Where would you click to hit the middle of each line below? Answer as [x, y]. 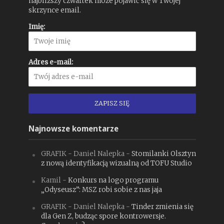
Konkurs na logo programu [113, 180]
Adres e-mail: [50, 62]
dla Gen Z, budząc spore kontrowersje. [103, 216]
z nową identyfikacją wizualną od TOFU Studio [116, 163]
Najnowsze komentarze [73, 128]
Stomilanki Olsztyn [163, 153]
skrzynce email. [54, 10]
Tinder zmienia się [162, 206]
